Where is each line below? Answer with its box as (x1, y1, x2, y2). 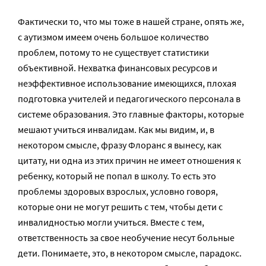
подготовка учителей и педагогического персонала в (18, 93, 240, 104)
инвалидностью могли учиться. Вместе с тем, (18, 216, 204, 228)
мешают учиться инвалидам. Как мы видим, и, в (18, 123, 214, 135)
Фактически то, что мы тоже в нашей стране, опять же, (18, 15, 244, 27)
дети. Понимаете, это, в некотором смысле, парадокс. (18, 247, 242, 259)
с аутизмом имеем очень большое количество (18, 31, 209, 43)
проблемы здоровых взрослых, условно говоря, (18, 185, 218, 197)
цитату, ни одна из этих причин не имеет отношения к (18, 154, 241, 166)
